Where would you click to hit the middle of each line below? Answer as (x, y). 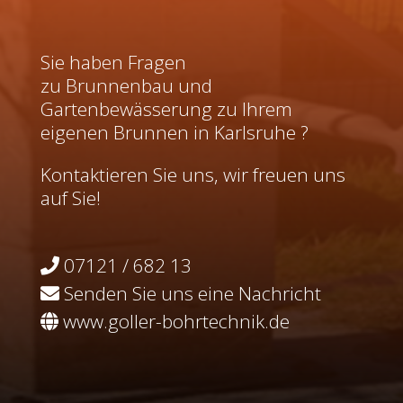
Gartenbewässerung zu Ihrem (166, 108)
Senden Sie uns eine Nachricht (192, 293)
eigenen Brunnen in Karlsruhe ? (174, 132)
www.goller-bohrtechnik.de (176, 321)
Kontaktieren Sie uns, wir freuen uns (193, 174)
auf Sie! (70, 197)
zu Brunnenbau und (126, 85)
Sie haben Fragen (115, 62)
